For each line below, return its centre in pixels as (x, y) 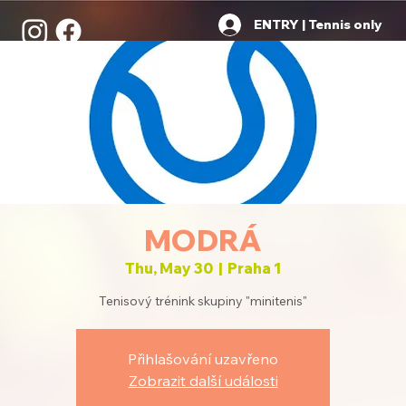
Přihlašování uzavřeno (203, 358)
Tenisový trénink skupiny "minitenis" (203, 300)
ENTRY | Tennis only (319, 24)
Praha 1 (254, 268)
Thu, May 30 (169, 268)
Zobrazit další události (203, 380)
